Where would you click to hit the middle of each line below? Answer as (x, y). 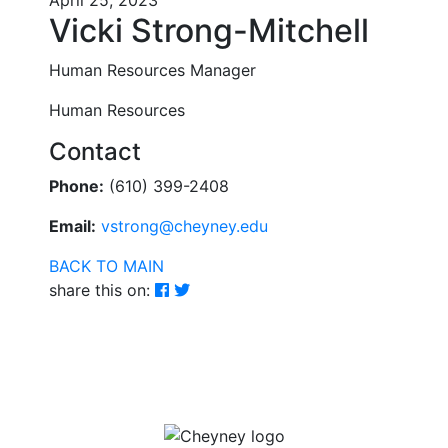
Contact (95, 151)
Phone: (76, 186)
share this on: (102, 290)
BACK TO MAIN (106, 266)
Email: (72, 226)
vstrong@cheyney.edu (184, 226)
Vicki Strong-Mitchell (209, 30)
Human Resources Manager (152, 70)
